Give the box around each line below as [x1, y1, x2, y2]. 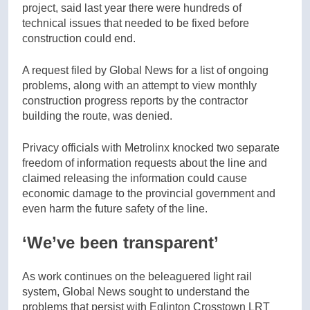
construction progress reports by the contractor [22, 94, 248, 107]
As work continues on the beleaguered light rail [22, 270, 252, 282]
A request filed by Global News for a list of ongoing [22, 64, 268, 76]
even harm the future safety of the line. [22, 202, 208, 215]
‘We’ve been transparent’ [22, 232, 219, 252]
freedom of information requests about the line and [22, 156, 267, 169]
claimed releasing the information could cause [22, 172, 247, 184]
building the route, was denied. [22, 109, 172, 122]
